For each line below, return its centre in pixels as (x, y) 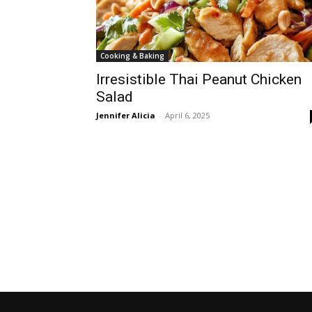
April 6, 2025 (187, 115)
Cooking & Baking (132, 55)
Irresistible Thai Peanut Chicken (199, 79)
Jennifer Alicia (126, 115)
